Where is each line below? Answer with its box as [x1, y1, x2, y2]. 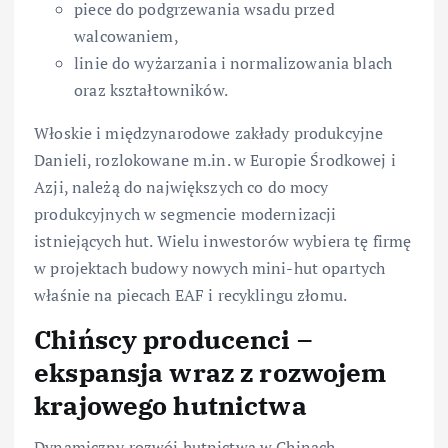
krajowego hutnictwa [34, 387, 307, 422]
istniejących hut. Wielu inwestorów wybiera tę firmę [34, 229, 412, 252]
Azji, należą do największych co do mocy [34, 175, 329, 198]
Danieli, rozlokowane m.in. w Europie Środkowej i [34, 148, 396, 171]
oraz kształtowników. [74, 78, 228, 101]
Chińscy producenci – [34, 321, 312, 356]
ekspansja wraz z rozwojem [34, 354, 387, 389]
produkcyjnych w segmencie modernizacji [34, 202, 337, 225]
